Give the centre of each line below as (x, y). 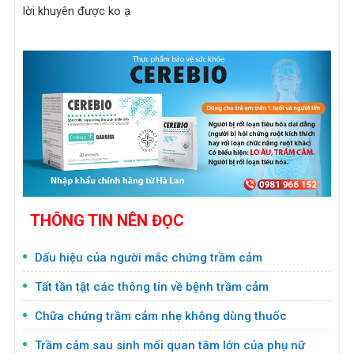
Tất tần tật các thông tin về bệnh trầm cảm (151, 287)
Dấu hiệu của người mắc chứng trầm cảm (148, 258)
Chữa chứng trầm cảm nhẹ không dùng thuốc (160, 316)
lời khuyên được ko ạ (76, 11)
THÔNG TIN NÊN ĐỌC (105, 221)
